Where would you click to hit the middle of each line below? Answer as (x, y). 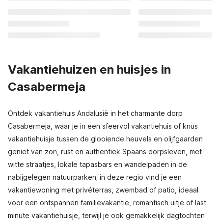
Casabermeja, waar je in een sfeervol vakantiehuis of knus (103, 126)
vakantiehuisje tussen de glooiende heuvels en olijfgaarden (105, 139)
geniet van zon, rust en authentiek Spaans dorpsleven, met (105, 151)
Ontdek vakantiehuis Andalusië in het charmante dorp (95, 113)
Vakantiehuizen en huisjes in (89, 69)
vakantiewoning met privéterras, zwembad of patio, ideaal (103, 190)
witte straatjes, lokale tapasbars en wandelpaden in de (97, 164)
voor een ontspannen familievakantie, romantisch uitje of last (107, 203)
